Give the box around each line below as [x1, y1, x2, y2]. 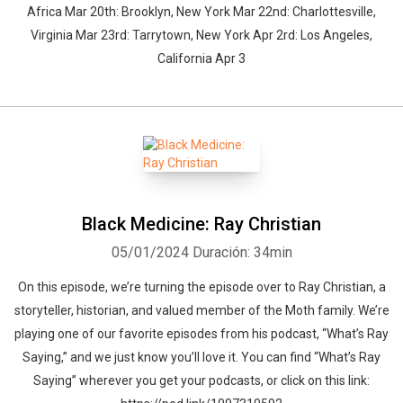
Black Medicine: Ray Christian [82, 213, 321, 235]
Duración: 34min [192, 244, 292, 261]
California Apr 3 [157, 51, 246, 66]
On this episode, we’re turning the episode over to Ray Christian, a [17, 280, 386, 294]
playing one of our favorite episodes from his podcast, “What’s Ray [14, 327, 389, 341]
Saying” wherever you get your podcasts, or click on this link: [33, 373, 370, 388]
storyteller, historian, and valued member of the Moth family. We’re [13, 303, 390, 318]
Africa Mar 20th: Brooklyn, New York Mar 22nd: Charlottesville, [27, 4, 376, 19]
